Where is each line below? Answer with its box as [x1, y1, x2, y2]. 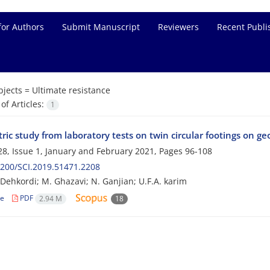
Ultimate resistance [31, 84, 110, 96]
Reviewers [158, 21, 199, 33]
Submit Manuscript [62, 21, 140, 33]
